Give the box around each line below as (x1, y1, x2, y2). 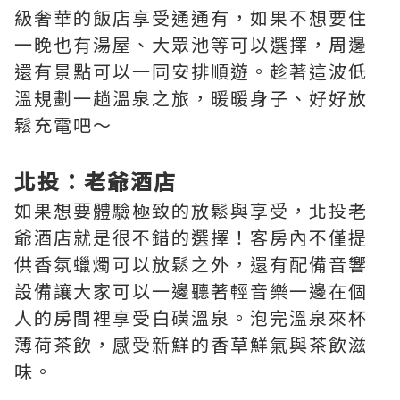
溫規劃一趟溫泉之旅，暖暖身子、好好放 (14, 84, 368, 111)
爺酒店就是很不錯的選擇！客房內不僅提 (14, 223, 368, 250)
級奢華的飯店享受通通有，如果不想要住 (14, 4, 368, 30)
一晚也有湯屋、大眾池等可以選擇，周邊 (14, 30, 368, 57)
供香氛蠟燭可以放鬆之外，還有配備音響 (14, 250, 368, 277)
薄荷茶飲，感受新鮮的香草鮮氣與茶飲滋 (14, 330, 368, 357)
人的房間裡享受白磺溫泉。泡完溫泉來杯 (14, 304, 368, 330)
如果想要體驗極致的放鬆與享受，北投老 (14, 196, 368, 223)
